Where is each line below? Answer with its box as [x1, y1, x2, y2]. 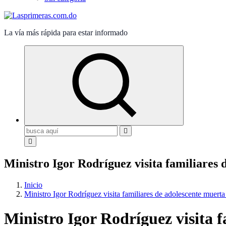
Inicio [24, 180, 42, 189]
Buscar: [24, 125, 48, 134]
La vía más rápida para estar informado [4, 28, 128, 37]
